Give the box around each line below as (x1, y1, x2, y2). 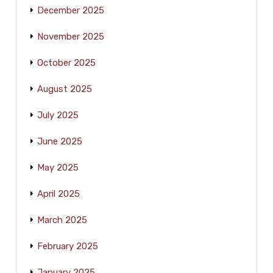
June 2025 (37, 136, 83, 147)
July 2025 (37, 110, 79, 121)
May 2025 (37, 162, 79, 174)
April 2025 (37, 188, 80, 200)
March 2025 (37, 214, 88, 226)
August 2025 (37, 83, 93, 95)
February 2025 (37, 241, 99, 252)
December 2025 (37, 5, 105, 16)
